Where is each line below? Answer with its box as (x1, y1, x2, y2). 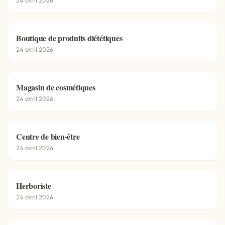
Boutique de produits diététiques (16, 32, 123, 44)
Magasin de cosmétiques (16, 81, 95, 93)
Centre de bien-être (16, 131, 80, 142)
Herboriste (16, 180, 51, 191)
